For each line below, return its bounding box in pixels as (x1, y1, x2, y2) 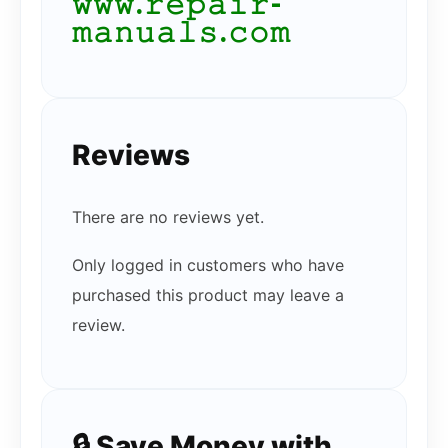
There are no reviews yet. (72, 206, 264, 227)
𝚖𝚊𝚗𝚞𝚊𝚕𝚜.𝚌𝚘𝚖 (72, 15, 291, 49)
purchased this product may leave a (72, 284, 344, 305)
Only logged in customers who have (72, 254, 344, 275)
